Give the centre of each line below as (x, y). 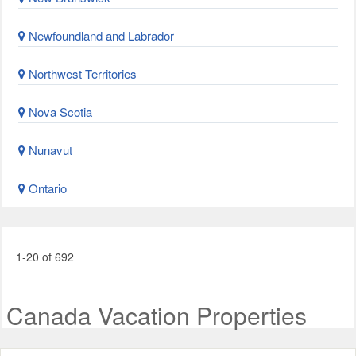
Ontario (46, 188)
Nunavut (49, 150)
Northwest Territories (81, 74)
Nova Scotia (59, 112)
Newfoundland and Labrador (100, 35)
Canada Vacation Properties (157, 315)
